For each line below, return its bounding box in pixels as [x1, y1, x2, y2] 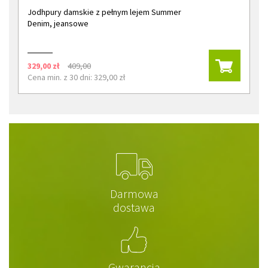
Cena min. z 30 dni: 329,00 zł [28, 72, 125, 83]
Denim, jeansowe [28, 18, 89, 29]
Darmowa [109, 186, 159, 201]
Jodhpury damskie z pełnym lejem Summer [28, 7, 181, 17]
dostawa [113, 200, 155, 215]
